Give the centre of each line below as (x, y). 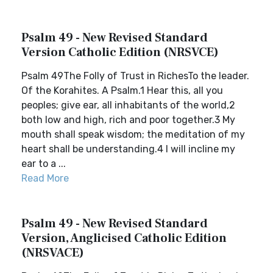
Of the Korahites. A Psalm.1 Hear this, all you (122, 90)
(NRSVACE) (53, 253)
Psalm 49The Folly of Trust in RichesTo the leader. (135, 76)
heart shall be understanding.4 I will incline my (128, 149)
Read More (45, 178)
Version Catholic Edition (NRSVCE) (120, 52)
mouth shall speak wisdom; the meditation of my (133, 134)
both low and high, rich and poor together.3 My (128, 120)
